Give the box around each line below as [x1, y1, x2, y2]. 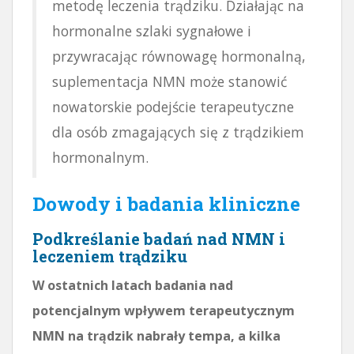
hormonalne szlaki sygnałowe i [52, 21, 251, 40]
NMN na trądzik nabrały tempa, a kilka [32, 326, 281, 345]
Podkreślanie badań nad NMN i [32, 228, 285, 249]
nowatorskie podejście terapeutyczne [52, 96, 294, 116]
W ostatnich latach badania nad [32, 276, 233, 294]
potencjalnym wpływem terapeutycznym [32, 301, 295, 319]
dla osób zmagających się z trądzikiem [52, 122, 304, 141]
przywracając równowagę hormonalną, [52, 46, 306, 66]
